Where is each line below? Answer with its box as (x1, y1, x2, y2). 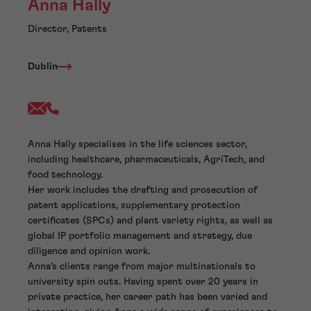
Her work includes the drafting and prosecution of (28, 185, 258, 196)
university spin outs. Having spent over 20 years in (28, 277, 258, 287)
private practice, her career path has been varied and (28, 292, 267, 303)
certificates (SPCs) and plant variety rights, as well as (28, 216, 273, 226)
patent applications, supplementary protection (28, 201, 240, 211)
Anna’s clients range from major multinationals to (28, 262, 255, 272)
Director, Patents (28, 24, 107, 35)
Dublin (28, 62, 58, 72)
